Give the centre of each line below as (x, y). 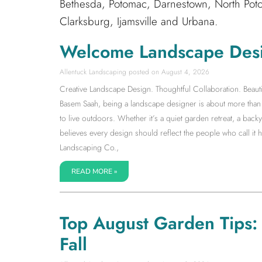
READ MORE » (94, 171)
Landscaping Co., (89, 147)
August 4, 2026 (184, 72)
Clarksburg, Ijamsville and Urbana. (139, 21)
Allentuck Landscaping (94, 72)
